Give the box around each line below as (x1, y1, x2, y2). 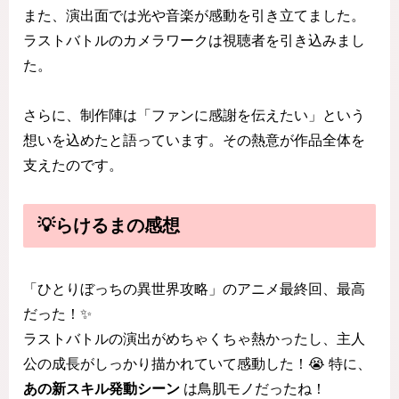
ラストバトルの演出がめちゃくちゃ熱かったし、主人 (23, 330, 365, 346)
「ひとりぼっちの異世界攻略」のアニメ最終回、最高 (23, 281, 365, 297)
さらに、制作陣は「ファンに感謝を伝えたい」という (23, 108, 365, 124)
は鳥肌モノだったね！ (180, 380, 326, 396)
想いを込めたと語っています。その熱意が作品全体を (23, 133, 365, 149)
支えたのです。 (23, 158, 123, 174)
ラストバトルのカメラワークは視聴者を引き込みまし (23, 32, 365, 48)
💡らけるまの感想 (37, 216, 180, 236)
